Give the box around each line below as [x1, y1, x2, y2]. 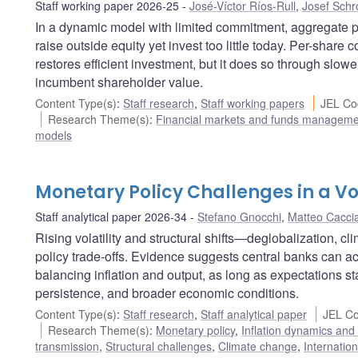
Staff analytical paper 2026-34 [35, 208, 187, 225]
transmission [35, 337, 99, 354]
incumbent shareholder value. [35, 72, 203, 91]
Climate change [218, 337, 297, 354]
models [35, 126, 72, 143]
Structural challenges [105, 337, 212, 354]
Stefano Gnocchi [197, 208, 281, 225]
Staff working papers [201, 94, 304, 111]
